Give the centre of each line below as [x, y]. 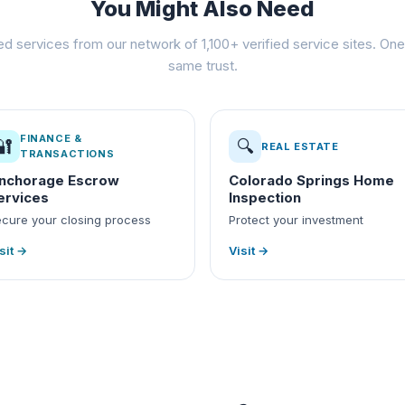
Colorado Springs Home [311, 180]
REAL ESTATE [300, 146]
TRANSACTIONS [67, 154]
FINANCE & [51, 138]
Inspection [265, 198]
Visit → [249, 250]
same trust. [202, 66]
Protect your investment [296, 220]
